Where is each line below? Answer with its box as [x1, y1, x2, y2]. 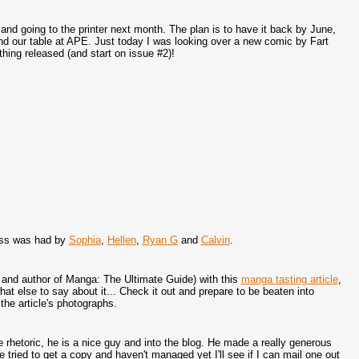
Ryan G [142, 234, 178, 246]
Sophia [68, 234, 101, 246]
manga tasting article [240, 273, 338, 285]
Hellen [107, 234, 136, 246]
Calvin [200, 234, 230, 246]
